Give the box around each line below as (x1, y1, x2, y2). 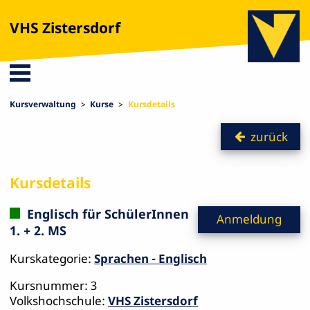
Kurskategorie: (10, 250, 95, 267)
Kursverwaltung (10, 98, 77, 110)
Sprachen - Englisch (94, 250, 208, 267)
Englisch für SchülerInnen (23, 206, 189, 223)
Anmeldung (217, 211, 282, 228)
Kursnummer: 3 (10, 277, 98, 294)
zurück (250, 128, 289, 145)
